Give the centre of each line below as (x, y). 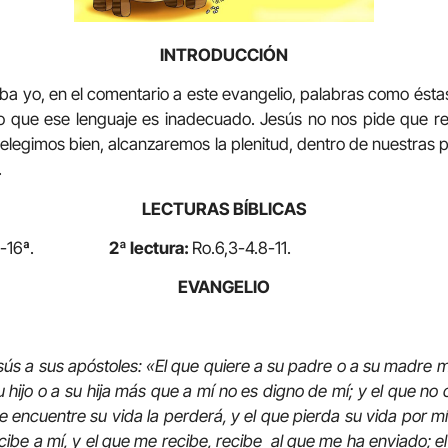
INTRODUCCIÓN (224, 54)
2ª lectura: (113, 248)
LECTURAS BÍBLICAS (224, 208)
